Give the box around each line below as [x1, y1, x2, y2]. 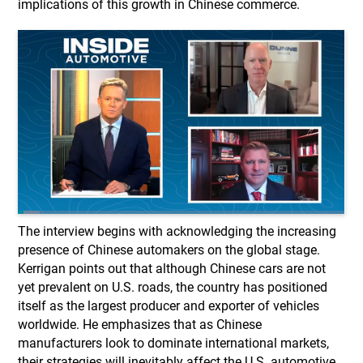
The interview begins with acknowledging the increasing [18, 223, 337, 239]
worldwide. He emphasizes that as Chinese [18, 316, 263, 332]
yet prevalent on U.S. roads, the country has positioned [18, 279, 328, 295]
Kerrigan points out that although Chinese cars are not [18, 260, 327, 276]
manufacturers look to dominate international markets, [18, 335, 330, 351]
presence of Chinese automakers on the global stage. [18, 241, 321, 258]
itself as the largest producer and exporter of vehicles [18, 297, 320, 314]
